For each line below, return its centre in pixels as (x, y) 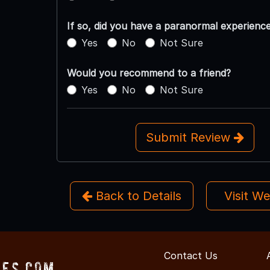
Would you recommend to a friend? (149, 73)
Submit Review (190, 137)
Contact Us (191, 255)
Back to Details (137, 196)
